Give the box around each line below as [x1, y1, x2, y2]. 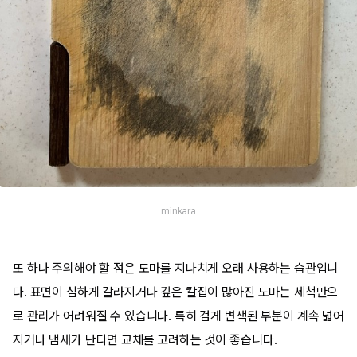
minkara [161, 206, 196, 217]
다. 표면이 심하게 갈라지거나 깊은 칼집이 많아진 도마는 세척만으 [13, 284, 339, 300]
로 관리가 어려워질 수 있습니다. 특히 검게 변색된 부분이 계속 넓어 [13, 308, 344, 324]
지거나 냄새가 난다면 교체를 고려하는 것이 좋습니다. [13, 332, 277, 347]
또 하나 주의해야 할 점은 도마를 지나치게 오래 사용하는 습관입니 [13, 261, 339, 276]
